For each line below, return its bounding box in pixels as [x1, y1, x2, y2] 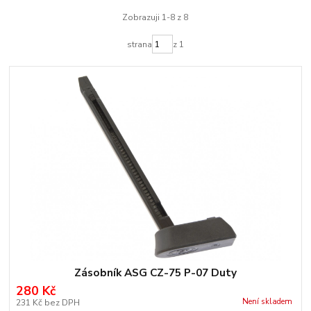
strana [126, 38, 152, 50]
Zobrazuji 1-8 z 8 [122, 11, 189, 23]
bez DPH [44, 297, 80, 309]
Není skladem [242, 296, 292, 307]
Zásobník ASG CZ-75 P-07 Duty [74, 265, 237, 280]
